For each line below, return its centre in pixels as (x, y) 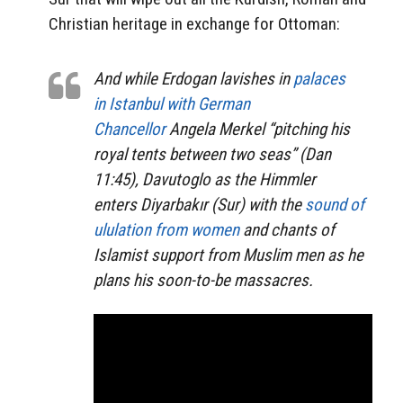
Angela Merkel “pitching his (260, 129)
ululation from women (166, 229)
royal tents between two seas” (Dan (212, 154)
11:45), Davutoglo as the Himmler (205, 179)
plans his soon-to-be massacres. (203, 280)
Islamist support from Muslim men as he (228, 255)
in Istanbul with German (172, 103)
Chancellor (131, 129)
